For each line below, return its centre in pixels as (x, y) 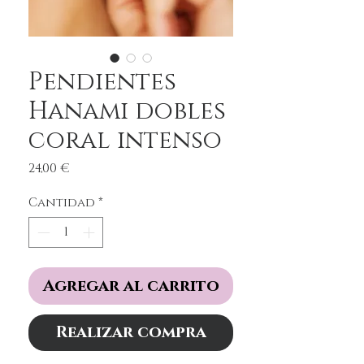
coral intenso (125, 140)
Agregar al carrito (131, 286)
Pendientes (102, 82)
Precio (91, 167)
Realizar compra (131, 333)
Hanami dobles (127, 111)
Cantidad (62, 202)
